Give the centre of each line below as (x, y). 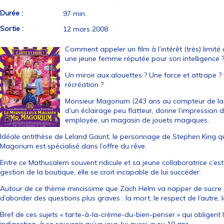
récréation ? (84, 84)
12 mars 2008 (86, 29)
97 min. (75, 13)
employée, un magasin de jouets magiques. (138, 120)
